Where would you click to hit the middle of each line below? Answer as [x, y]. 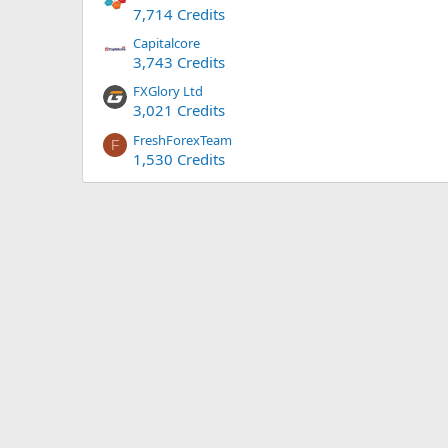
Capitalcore [166, 43]
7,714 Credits [179, 13]
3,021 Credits [179, 110]
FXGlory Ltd [168, 91]
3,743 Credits [179, 62]
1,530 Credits [179, 158]
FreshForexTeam [182, 139]
